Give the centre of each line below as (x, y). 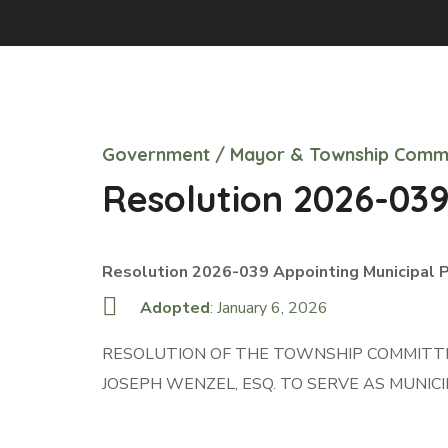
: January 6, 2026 (268, 307)
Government (156, 154)
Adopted (174, 307)
